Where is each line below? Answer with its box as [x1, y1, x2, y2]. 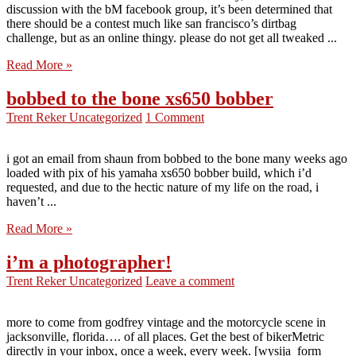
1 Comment [145, 110, 204, 125]
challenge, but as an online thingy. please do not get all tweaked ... [6, 31, 337, 45]
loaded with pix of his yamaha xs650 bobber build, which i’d [6, 166, 311, 180]
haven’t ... [6, 195, 56, 209]
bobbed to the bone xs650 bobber [6, 88, 273, 110]
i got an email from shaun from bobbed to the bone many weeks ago [6, 152, 347, 166]
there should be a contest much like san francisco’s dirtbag [6, 17, 296, 31]
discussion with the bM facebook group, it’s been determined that [6, 2, 332, 17]
